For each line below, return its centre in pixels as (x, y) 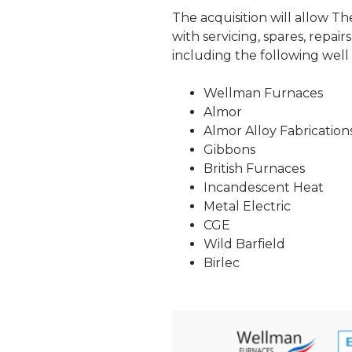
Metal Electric (247, 207)
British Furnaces (254, 169)
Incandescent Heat (263, 188)
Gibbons (229, 150)
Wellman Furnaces (263, 93)
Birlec (221, 263)
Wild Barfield (244, 244)
